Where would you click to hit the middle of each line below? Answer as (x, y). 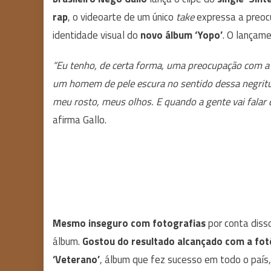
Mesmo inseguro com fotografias (129, 223)
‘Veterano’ (76, 260)
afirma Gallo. (80, 120)
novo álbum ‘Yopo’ (181, 35)
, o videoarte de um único (122, 17)
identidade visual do (96, 35)
